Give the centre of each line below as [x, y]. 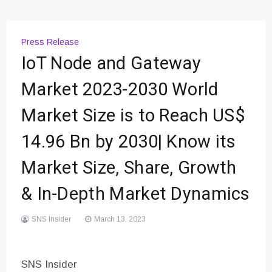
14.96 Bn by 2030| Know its [129, 142]
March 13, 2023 [120, 219]
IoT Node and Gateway [111, 64]
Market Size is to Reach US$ [134, 116]
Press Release [50, 42]
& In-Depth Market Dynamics [136, 195]
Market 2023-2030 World [120, 90]
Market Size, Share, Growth [129, 168]
